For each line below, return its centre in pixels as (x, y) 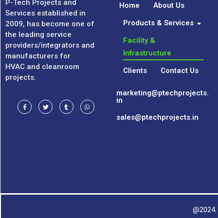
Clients (135, 71)
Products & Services (158, 23)
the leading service (38, 35)
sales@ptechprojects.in (157, 118)
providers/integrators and (50, 45)
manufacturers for (38, 56)
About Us (169, 6)
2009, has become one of (50, 24)
